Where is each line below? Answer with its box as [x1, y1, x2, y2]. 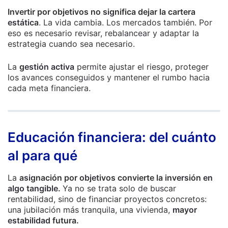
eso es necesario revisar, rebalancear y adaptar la [8, 28, 199, 38]
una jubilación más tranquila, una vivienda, [8, 205, 173, 215]
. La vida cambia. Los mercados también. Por [39, 17, 212, 27]
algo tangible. [8, 183, 63, 193]
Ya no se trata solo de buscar [63, 183, 176, 193]
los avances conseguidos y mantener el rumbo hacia [8, 72, 210, 82]
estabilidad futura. [8, 215, 79, 225]
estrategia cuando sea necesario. [8, 39, 135, 49]
